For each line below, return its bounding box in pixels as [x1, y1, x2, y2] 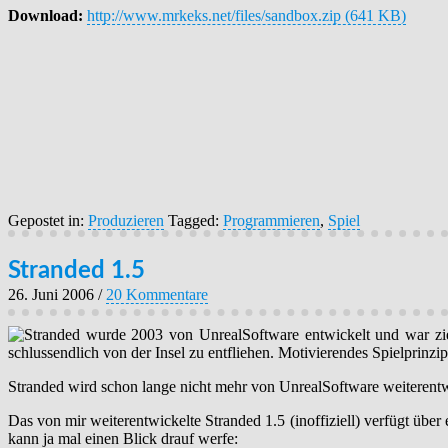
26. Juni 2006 [8, 285, 94, 303]
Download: [8, 6, 87, 24]
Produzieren [88, 211, 164, 229]
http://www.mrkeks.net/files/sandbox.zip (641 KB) [87, 6, 406, 24]
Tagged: [168, 211, 223, 229]
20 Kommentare [106, 285, 208, 303]
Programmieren [223, 211, 320, 229]
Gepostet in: [8, 211, 88, 229]
